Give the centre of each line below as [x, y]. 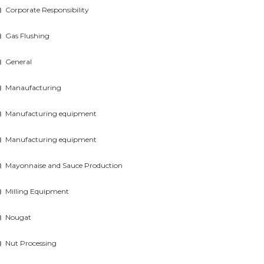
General [19, 62]
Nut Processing [31, 243]
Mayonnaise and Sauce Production [64, 165]
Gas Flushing [28, 36]
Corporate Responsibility [47, 10]
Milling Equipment [37, 191]
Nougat [19, 217]
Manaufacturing [34, 88]
